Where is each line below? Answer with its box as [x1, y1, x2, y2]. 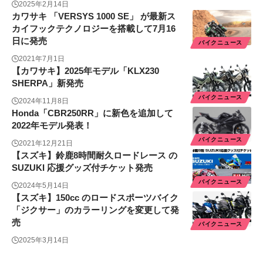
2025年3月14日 [19, 235, 69, 244]
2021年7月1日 [19, 54, 65, 63]
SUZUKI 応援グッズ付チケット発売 [12, 162, 153, 173]
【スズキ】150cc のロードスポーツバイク [12, 192, 178, 203]
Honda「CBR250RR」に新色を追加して [12, 107, 173, 118]
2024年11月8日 [19, 96, 69, 105]
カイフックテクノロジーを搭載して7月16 [12, 23, 176, 33]
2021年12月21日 [19, 139, 73, 147]
